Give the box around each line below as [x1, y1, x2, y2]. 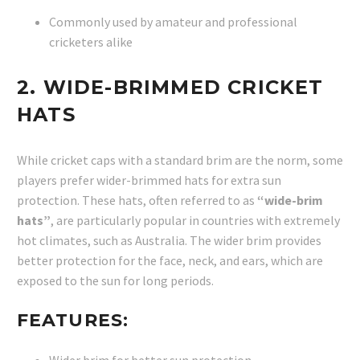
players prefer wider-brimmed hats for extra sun [17, 172, 281, 189]
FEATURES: [17, 309, 129, 332]
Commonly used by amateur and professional [49, 14, 297, 31]
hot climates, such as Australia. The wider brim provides [17, 232, 321, 249]
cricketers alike [49, 34, 133, 51]
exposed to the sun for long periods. [17, 272, 214, 289]
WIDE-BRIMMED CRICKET [43, 76, 324, 100]
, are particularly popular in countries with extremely [51, 212, 340, 229]
